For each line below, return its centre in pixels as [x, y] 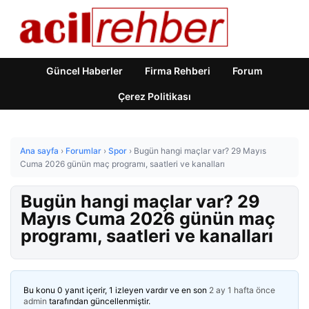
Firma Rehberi [178, 71]
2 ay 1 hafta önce [242, 290]
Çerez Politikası [154, 96]
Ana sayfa [39, 151]
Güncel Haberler [84, 71]
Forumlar [83, 151]
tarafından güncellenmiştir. [99, 301]
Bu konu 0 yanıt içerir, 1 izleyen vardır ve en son [116, 290]
